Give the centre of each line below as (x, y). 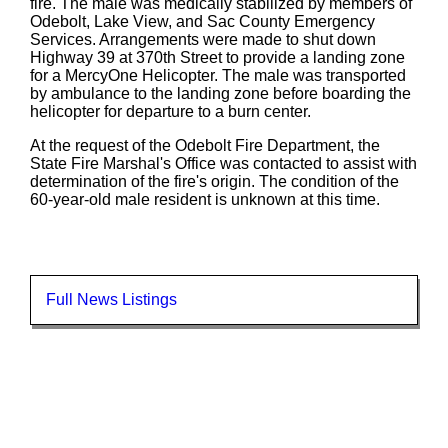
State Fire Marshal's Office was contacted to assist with (223, 163)
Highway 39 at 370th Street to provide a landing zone (217, 57)
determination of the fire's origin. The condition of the (214, 181)
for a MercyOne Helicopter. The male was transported (218, 75)
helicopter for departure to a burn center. (170, 111)
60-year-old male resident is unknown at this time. (205, 199)
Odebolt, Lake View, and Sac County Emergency (202, 21)
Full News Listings (111, 299)
